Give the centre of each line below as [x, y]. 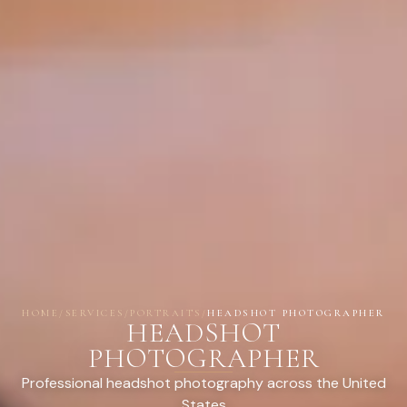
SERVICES [94, 313]
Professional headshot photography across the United [203, 383]
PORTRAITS [166, 313]
